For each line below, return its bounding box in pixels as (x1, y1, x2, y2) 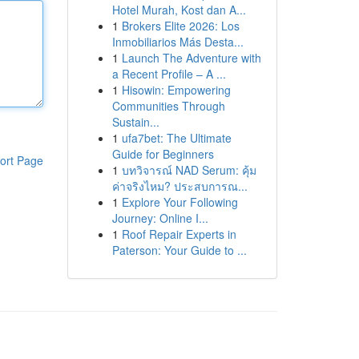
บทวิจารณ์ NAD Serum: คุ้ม (121, 162, 256, 178)
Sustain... (111, 114, 159, 130)
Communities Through (111, 98, 225, 114)
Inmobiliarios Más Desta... (111, 34, 244, 50)
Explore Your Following (121, 194, 238, 210)
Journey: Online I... (111, 210, 208, 226)
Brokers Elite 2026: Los (121, 18, 240, 34)
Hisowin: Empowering (121, 82, 231, 98)
